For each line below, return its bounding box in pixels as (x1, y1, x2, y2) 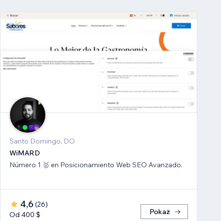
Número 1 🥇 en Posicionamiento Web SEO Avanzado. (9, 160, 183, 170)
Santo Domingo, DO (9, 137, 75, 146)
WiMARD (9, 148, 40, 158)
